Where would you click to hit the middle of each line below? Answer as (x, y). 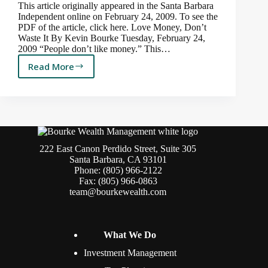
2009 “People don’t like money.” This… (94, 48)
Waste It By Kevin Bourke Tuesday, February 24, (112, 38)
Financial (74, 83)
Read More (51, 66)
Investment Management (130, 253)
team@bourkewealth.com (118, 192)
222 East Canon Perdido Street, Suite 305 (118, 149)
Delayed (73, 71)
